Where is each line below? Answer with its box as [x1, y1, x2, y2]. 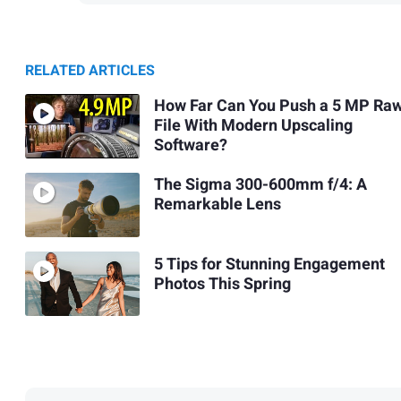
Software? [153, 133, 227, 158]
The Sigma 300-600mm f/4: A [153, 173, 367, 198]
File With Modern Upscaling [153, 114, 353, 139]
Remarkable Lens [153, 192, 281, 218]
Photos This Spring [153, 271, 291, 296]
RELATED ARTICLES [25, 59, 155, 81]
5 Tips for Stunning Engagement [153, 252, 385, 277]
